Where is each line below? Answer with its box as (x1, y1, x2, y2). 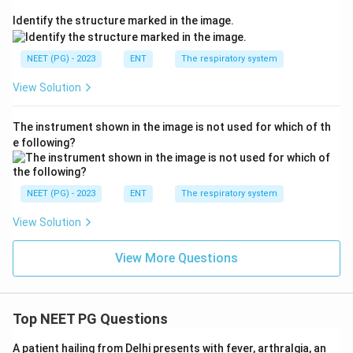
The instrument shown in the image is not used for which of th (13, 120, 331, 133)
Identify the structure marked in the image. (13, 13, 234, 27)
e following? (13, 136, 76, 149)
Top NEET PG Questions (13, 310, 168, 327)
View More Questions (115, 250, 238, 266)
